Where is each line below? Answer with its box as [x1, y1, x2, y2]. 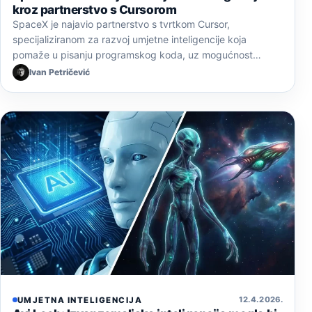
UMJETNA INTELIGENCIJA [17, 295, 143, 305]
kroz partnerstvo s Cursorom [13, 1, 177, 17]
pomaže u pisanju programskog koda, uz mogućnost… [13, 48, 261, 61]
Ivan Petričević [29, 67, 90, 78]
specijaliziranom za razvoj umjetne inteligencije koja [13, 33, 247, 45]
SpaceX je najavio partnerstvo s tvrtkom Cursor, [13, 17, 230, 30]
